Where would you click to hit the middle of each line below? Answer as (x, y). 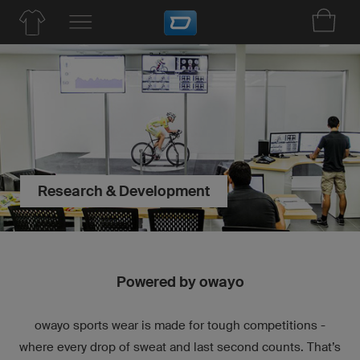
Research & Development (124, 191)
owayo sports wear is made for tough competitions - (180, 325)
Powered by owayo (180, 282)
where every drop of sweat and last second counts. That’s (180, 346)
